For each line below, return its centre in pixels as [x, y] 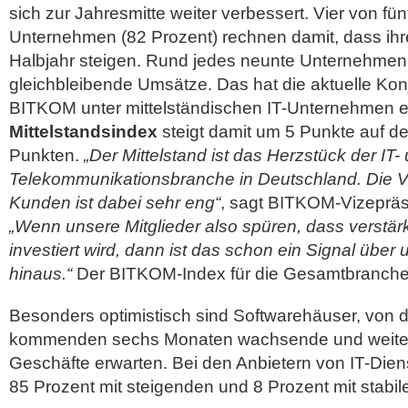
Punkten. [46, 155]
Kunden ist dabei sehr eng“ [115, 203]
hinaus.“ [41, 274]
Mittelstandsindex [83, 132]
